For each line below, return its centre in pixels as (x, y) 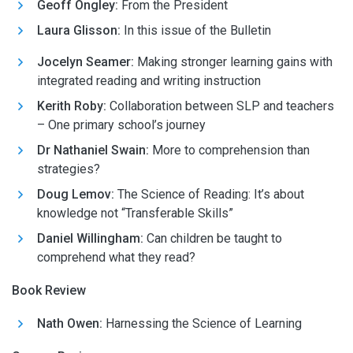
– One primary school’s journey (121, 125)
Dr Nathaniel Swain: (93, 150)
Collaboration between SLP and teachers (220, 106)
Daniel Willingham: (90, 238)
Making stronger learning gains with (233, 62)
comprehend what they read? (116, 257)
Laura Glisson (77, 30)
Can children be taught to (213, 238)
